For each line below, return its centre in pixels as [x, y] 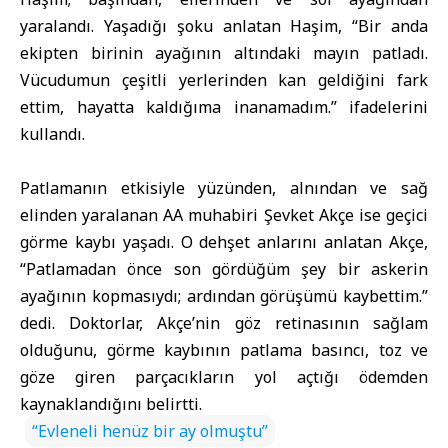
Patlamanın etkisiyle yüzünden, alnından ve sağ [224, 188]
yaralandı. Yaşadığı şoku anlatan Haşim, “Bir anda [224, 26]
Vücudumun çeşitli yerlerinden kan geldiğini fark [224, 80]
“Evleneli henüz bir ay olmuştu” [150, 431]
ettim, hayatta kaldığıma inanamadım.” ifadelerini [224, 107]
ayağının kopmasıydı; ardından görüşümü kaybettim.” [224, 296]
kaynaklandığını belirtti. [111, 404]
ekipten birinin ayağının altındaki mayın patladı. [224, 53]
